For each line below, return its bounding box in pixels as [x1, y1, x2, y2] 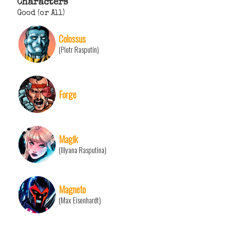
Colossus [59, 32, 86, 46]
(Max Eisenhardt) [59, 195, 101, 206]
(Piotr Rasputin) [59, 44, 99, 55]
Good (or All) [17, 10, 65, 18]
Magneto [59, 182, 86, 196]
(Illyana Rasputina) [59, 145, 106, 156]
